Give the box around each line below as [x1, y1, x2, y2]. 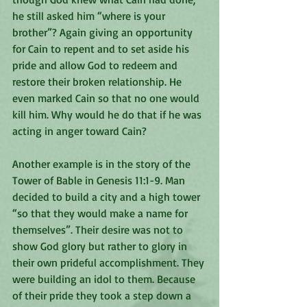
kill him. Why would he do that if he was [12, 107, 204, 121]
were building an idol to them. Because [12, 271, 198, 286]
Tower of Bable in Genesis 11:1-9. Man [12, 173, 188, 187]
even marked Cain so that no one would [12, 90, 202, 105]
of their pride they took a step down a [12, 288, 194, 302]
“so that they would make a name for [12, 206, 191, 220]
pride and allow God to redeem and [12, 58, 180, 72]
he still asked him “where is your [12, 8, 168, 23]
